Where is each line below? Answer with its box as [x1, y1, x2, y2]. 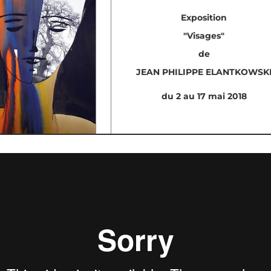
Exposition [181, 11, 227, 23]
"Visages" [183, 30, 224, 41]
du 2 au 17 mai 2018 [161, 90, 247, 102]
